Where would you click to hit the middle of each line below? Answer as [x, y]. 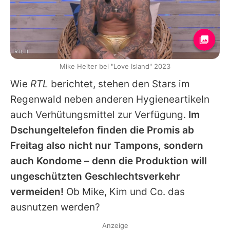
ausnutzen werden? [55, 207]
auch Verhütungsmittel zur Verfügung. [99, 114]
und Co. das [156, 191]
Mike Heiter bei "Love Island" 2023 [115, 66]
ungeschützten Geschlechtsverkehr [95, 176]
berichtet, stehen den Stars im [119, 84]
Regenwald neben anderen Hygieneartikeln [110, 99]
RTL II [21, 51]
